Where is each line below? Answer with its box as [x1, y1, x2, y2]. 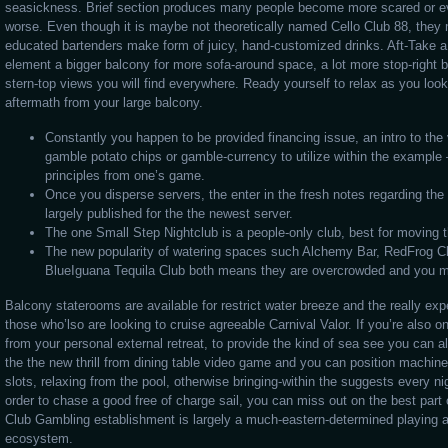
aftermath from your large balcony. [5, 95, 203, 110]
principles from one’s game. [45, 168, 205, 183]
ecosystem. [5, 431, 73, 446]
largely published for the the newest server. [45, 206, 293, 221]
